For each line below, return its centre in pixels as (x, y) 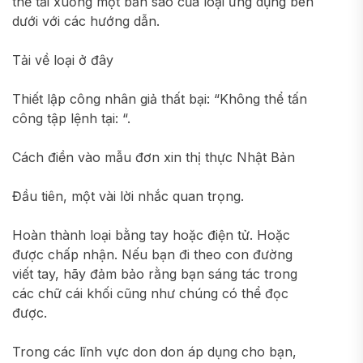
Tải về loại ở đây (63, 60)
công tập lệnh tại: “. (71, 118)
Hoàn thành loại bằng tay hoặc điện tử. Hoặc (151, 235)
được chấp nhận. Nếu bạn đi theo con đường (152, 254)
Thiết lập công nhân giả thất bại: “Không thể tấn (160, 99)
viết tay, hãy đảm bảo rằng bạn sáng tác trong (155, 274)
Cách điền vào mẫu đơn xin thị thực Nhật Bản (154, 157)
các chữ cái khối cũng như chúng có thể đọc (150, 293)
